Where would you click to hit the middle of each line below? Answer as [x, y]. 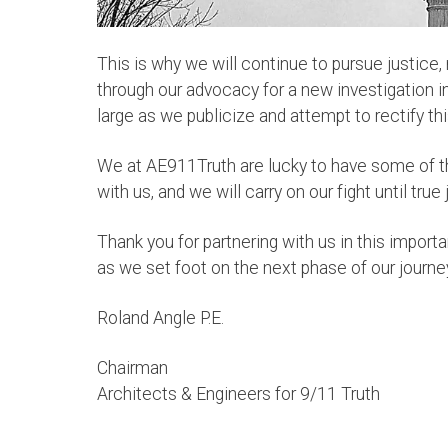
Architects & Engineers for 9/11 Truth [240, 393]
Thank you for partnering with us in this [243, 241]
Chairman [132, 367]
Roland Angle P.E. [160, 317]
